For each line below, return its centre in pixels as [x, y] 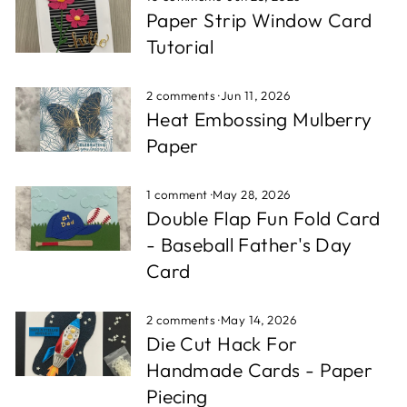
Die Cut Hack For [222, 343]
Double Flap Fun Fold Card [263, 218]
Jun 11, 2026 [256, 95]
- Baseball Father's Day [249, 244]
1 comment [179, 194]
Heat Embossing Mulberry [259, 119]
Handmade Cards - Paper [259, 370]
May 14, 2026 [259, 320]
